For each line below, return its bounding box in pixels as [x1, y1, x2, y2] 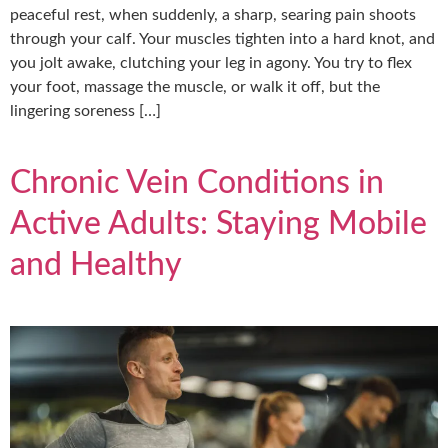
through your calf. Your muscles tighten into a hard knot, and [10, 30, 435, 47]
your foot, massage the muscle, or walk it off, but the [10, 78, 380, 95]
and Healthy [10, 248, 182, 281]
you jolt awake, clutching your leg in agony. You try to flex [10, 54, 412, 71]
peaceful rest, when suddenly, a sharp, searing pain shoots [10, 6, 416, 23]
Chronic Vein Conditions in [10, 166, 384, 199]
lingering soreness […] [10, 102, 161, 119]
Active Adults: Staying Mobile [10, 207, 427, 240]
